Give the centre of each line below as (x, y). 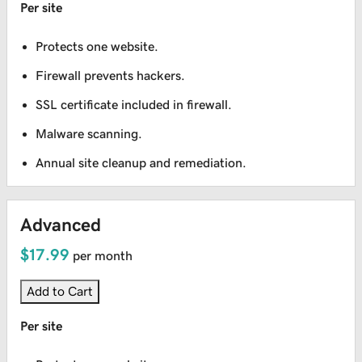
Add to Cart (60, 291)
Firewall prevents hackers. (111, 76)
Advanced (61, 225)
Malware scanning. (89, 134)
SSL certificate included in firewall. (134, 105)
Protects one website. (97, 46)
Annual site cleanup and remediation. (141, 163)
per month (103, 256)
